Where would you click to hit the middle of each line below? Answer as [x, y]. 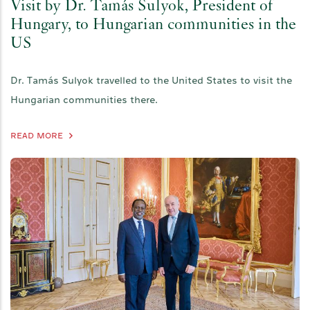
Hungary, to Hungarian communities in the [153, 26]
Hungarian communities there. [84, 100]
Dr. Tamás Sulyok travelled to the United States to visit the [151, 81]
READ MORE [37, 136]
